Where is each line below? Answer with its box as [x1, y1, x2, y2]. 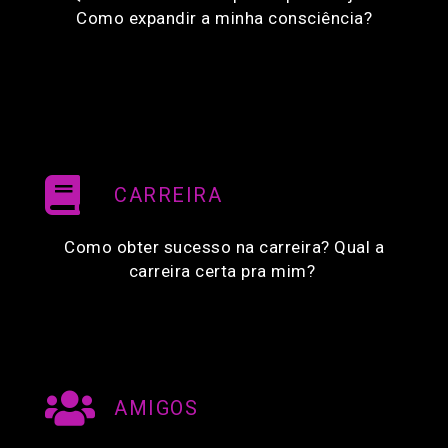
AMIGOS [114, 396, 198, 421]
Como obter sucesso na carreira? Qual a [64, 237, 384, 258]
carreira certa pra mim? [128, 261, 320, 282]
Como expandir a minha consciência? [76, 8, 372, 29]
